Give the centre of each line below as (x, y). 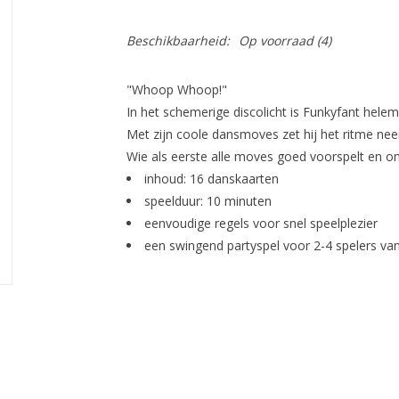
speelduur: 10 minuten (208, 201)
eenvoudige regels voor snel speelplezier (261, 223)
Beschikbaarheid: (178, 41)
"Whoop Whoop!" (176, 90)
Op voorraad (276, 41)
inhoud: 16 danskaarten (211, 179)
